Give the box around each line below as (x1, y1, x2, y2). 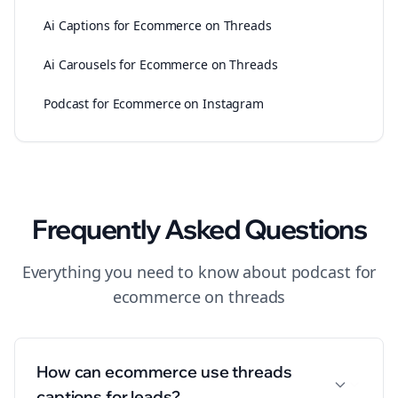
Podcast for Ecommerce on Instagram (44, 95, 264, 112)
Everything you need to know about (21, 261, 291, 283)
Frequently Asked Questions (32, 212, 366, 246)
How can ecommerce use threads (36, 362, 292, 382)
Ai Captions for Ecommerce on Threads (44, 17, 272, 34)
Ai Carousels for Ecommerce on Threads (44, 56, 278, 73)
